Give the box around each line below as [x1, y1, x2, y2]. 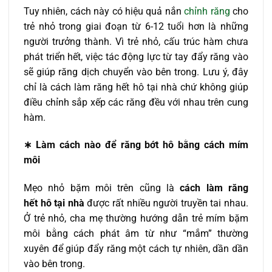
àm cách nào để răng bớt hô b [41, 139, 184, 151]
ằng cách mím [183, 139, 249, 151]
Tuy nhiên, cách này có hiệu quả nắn [24, 5, 185, 17]
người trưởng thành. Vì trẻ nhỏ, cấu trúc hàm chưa [24, 35, 248, 47]
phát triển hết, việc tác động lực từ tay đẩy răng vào [24, 50, 248, 63]
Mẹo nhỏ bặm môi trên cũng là [24, 182, 180, 194]
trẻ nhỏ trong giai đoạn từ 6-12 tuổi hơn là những [24, 20, 248, 32]
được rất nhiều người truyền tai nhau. [84, 197, 249, 209]
